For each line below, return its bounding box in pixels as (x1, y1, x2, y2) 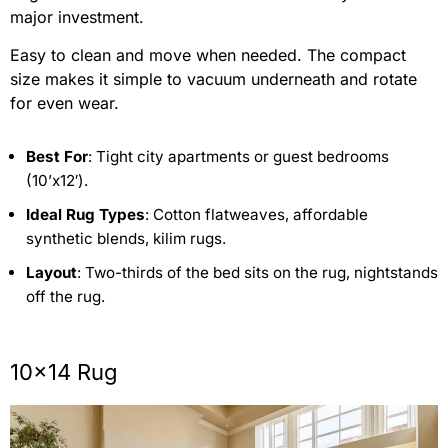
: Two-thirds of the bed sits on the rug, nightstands (77, 262, 438, 282)
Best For (26, 146, 88, 166)
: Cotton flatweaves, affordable (145, 204, 368, 224)
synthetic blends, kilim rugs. (26, 228, 226, 248)
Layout (26, 262, 77, 282)
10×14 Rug (10, 358, 118, 385)
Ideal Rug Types (26, 204, 145, 224)
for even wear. (10, 93, 119, 114)
